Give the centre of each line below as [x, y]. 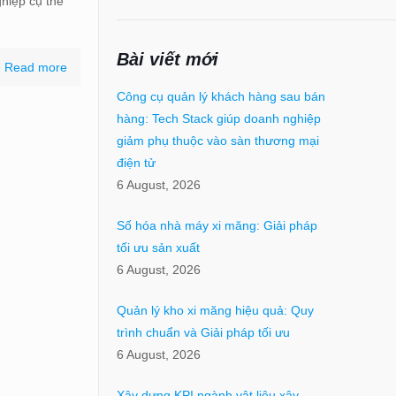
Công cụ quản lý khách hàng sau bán [221, 97]
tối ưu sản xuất [158, 248]
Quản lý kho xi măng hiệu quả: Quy [215, 311]
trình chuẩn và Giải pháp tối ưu [203, 333]
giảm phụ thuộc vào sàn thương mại [217, 141]
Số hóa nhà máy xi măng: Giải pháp [217, 226]
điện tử [136, 163]
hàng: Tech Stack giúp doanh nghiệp [218, 119]
